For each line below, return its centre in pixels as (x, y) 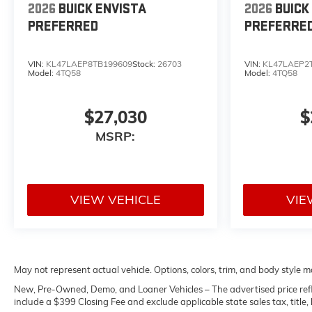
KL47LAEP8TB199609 (89, 64)
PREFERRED (63, 27)
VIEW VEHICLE (115, 199)
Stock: (145, 64)
